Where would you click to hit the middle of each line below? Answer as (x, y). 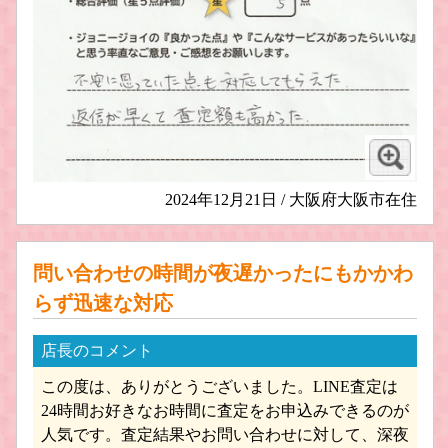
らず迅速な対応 (103, 302)
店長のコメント (97, 350)
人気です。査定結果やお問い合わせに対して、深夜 (225, 434)
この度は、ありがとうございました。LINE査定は (219, 386)
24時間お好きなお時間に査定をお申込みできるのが (225, 410)
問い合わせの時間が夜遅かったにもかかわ (223, 272)
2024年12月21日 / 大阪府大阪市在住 (291, 199)
